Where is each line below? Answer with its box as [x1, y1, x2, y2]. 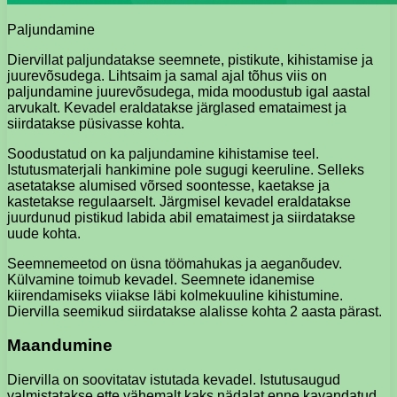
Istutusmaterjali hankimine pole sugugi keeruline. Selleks [7, 161, 364, 177]
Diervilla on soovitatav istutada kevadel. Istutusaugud [7, 372, 340, 388]
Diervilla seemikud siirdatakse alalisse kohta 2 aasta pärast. [7, 303, 382, 319]
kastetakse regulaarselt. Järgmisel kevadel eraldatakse [7, 193, 351, 209]
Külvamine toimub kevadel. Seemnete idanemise [7, 271, 315, 287]
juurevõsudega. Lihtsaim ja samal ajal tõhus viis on [7, 67, 327, 83]
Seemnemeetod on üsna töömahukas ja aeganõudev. [7, 255, 342, 271]
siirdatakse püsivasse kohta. [7, 115, 184, 131]
